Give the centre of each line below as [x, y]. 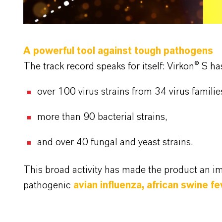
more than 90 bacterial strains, [104, 117]
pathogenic [48, 186]
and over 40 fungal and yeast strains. [116, 142]
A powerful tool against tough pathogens [119, 51]
